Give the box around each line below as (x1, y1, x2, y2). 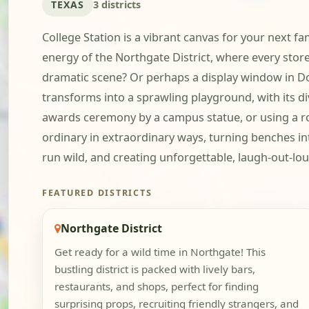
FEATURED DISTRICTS (42, 187, 152, 199)
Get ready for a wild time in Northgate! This (54, 245, 266, 259)
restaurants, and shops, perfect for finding (54, 279, 259, 294)
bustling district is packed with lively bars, (54, 262, 255, 277)
